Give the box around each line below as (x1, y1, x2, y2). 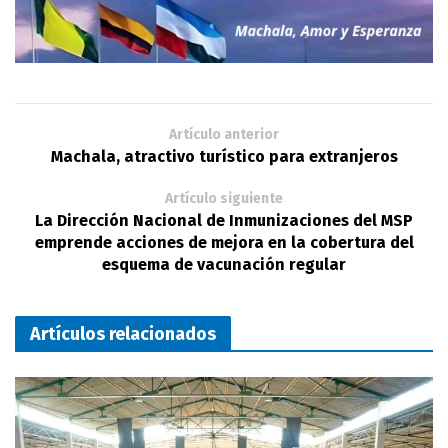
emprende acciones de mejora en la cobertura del (34, 232, 414, 252)
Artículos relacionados (30, 322, 216, 345)
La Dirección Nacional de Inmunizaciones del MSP (35, 210, 413, 230)
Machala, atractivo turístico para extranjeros (50, 146, 398, 166)
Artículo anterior (169, 125, 279, 143)
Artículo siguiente (165, 189, 283, 207)
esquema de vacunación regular (102, 254, 346, 274)
